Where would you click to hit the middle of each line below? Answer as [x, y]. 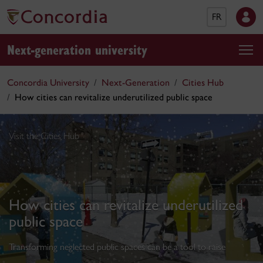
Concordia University [48, 82]
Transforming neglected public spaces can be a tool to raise [117, 247]
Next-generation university [77, 49]
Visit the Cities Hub [44, 136]
